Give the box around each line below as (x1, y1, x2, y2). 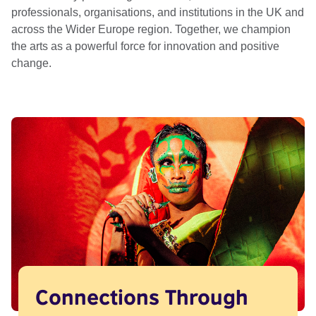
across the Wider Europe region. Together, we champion (11, 23, 291, 35)
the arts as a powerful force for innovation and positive (11, 40, 279, 52)
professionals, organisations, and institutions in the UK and (11, 6, 304, 18)
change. (11, 57, 54, 69)
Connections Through (35, 284, 248, 309)
